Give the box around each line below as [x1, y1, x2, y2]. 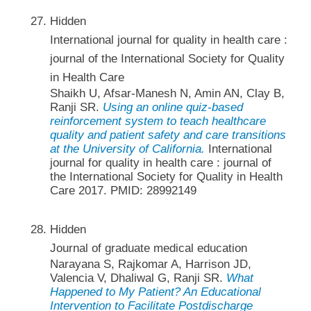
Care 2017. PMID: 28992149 [49, 184, 196, 198]
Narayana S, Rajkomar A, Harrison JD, [49, 257, 251, 271]
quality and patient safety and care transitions [49, 128, 286, 142]
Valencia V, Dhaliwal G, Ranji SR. [49, 271, 226, 285]
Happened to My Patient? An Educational [49, 285, 261, 299]
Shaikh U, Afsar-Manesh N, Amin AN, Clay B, [49, 87, 285, 101]
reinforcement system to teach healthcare [49, 115, 266, 128]
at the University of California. [49, 142, 205, 156]
